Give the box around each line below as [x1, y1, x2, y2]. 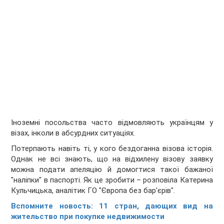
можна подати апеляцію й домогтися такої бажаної [11, 165, 213, 174]
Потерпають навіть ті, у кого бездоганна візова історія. [11, 144, 213, 153]
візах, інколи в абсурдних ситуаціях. [11, 128, 135, 138]
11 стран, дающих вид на [99, 201, 213, 211]
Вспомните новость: [11, 201, 99, 211]
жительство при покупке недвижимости [11, 212, 165, 221]
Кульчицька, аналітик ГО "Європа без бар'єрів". [11, 186, 175, 195]
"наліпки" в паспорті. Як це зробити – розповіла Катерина [11, 175, 213, 185]
